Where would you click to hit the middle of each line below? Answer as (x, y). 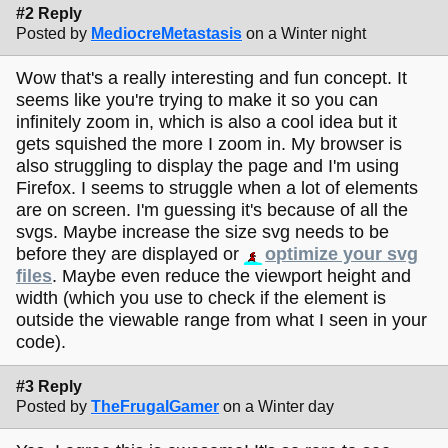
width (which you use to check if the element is (201, 298)
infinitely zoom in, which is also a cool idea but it (206, 122)
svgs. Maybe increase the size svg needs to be (202, 232)
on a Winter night (306, 34)
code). (41, 342)
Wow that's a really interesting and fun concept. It (211, 78)
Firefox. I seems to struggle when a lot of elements (217, 188)
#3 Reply (49, 386)
